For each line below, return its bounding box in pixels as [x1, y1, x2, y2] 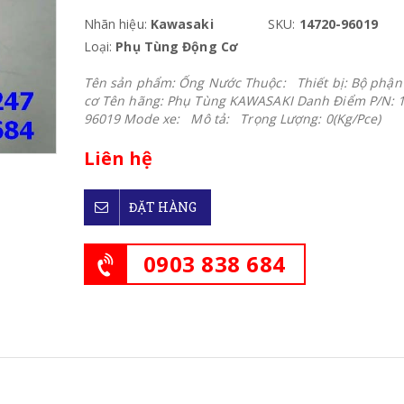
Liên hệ [83, 146, 153, 170]
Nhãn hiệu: [83, 15, 147, 32]
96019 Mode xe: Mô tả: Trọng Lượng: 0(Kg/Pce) [83, 110, 381, 127]
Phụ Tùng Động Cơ [115, 38, 238, 55]
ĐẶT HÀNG [128, 198, 197, 216]
